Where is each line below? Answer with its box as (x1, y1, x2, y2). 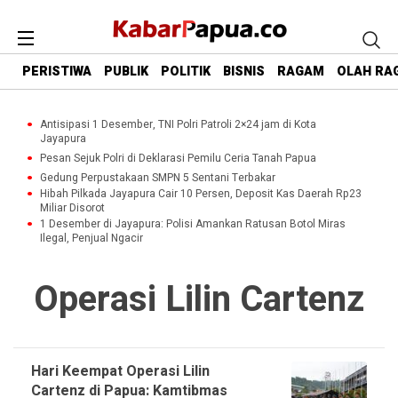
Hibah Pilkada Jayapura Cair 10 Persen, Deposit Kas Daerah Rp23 (40, 186, 362, 202)
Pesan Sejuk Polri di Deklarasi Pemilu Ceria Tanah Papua (40, 150, 316, 166)
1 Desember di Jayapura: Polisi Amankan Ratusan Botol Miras (40, 216, 346, 232)
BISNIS (223, 62, 265, 82)
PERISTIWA (22, 62, 92, 82)
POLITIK (161, 62, 211, 82)
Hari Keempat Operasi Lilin (31, 361, 210, 382)
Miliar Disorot (40, 200, 105, 216)
